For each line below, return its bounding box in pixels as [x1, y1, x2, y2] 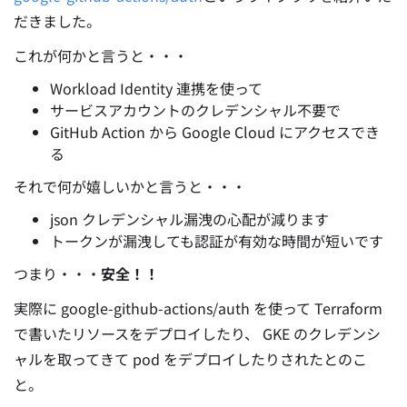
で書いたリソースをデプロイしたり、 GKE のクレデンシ [14, 323, 381, 344]
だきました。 [14, 10, 101, 32]
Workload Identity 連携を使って [50, 77, 263, 99]
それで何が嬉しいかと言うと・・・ [14, 175, 246, 197]
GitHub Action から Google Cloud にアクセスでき [50, 121, 380, 143]
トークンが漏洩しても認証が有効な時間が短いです [50, 230, 383, 252]
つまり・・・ [14, 263, 101, 284]
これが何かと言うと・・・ [14, 45, 188, 66]
